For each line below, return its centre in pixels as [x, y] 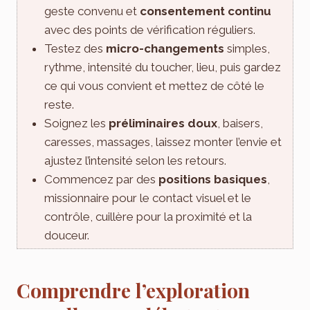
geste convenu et [92, 11]
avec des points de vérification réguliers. [150, 29]
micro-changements [165, 48]
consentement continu [206, 11]
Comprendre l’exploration [133, 290]
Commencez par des [101, 179]
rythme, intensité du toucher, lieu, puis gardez [163, 67]
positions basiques [213, 179]
